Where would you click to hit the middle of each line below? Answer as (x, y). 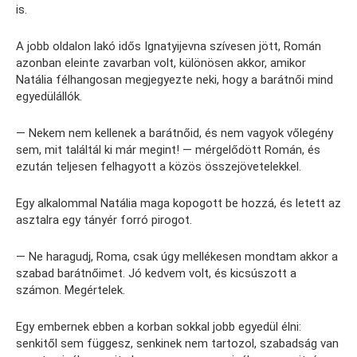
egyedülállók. (49, 96)
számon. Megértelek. (71, 290)
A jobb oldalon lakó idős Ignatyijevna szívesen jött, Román (169, 46)
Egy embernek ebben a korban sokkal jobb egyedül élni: (159, 326)
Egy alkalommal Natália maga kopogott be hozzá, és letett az (178, 203)
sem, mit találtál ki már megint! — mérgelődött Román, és (168, 149)
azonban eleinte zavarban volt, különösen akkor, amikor (161, 63)
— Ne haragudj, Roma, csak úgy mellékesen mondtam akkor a (177, 256)
